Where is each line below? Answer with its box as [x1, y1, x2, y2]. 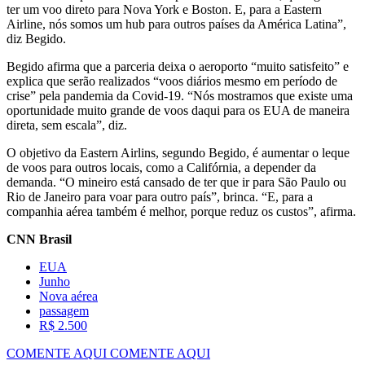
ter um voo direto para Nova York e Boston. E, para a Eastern [7, 2, 322, 16]
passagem [39, 303, 89, 318]
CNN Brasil [7, 231, 72, 246]
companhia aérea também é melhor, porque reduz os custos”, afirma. [7, 204, 356, 218]
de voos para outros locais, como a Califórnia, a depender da [7, 160, 316, 174]
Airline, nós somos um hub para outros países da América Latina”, [7, 16, 346, 31]
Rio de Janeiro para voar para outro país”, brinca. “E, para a [7, 189, 313, 204]
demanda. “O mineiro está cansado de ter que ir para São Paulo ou [7, 174, 346, 189]
